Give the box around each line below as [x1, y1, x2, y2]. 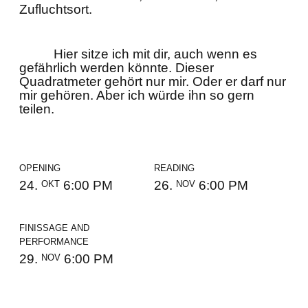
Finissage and [19, 219, 89, 234]
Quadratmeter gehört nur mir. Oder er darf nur [19, 74, 286, 89]
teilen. [19, 102, 54, 116]
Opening [19, 159, 60, 174]
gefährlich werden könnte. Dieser [19, 60, 214, 75]
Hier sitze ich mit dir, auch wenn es [54, 47, 257, 61]
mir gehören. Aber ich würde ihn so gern [19, 88, 254, 102]
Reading [154, 159, 195, 174]
